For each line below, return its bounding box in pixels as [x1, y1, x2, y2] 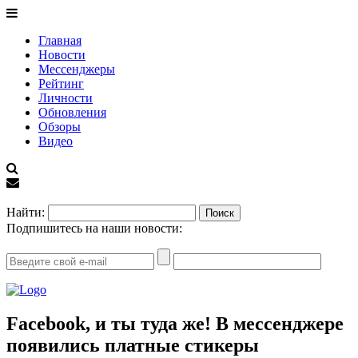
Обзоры [38, 120, 81, 133]
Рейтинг [38, 77, 84, 90]
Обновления [38, 105, 106, 119]
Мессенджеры [38, 62, 115, 76]
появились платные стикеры [6, 334, 259, 356]
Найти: [6, 205, 45, 219]
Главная [38, 34, 82, 47]
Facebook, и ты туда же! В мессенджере [6, 312, 344, 334]
